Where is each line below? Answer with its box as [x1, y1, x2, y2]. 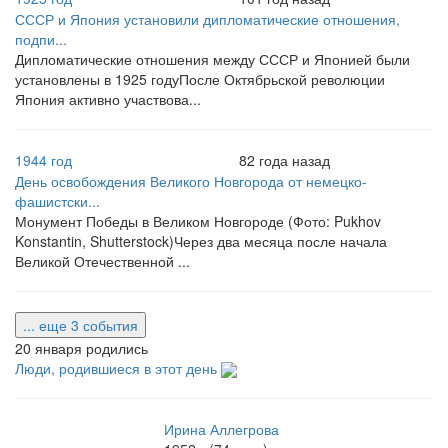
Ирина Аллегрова [164, 418, 280, 439]
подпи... [15, 28, 67, 49]
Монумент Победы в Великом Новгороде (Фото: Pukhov [15, 210, 381, 231]
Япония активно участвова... [15, 88, 201, 109]
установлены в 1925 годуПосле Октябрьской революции [15, 68, 385, 89]
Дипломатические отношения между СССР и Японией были [15, 48, 410, 69]
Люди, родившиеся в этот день [15, 357, 221, 378]
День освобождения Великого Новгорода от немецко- [15, 170, 367, 191]
